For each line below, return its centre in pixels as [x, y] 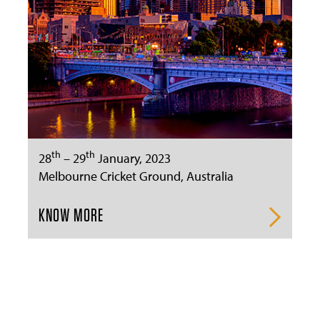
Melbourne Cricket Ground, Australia [136, 176]
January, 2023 [133, 158]
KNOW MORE [71, 215]
